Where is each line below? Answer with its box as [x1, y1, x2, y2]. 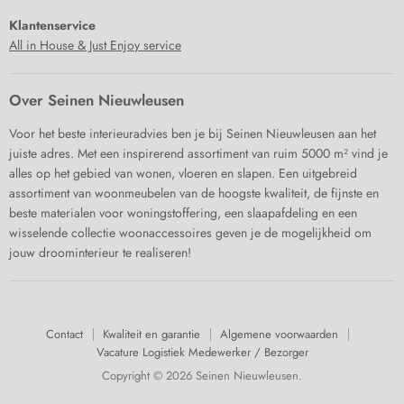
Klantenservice [9, 16, 96, 35]
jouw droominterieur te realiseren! [9, 243, 191, 262]
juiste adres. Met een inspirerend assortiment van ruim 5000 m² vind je [9, 144, 388, 163]
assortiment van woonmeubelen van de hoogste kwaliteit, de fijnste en [9, 184, 379, 203]
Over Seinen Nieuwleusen [9, 89, 184, 112]
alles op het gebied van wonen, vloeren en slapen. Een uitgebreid [9, 164, 357, 183]
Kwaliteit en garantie [103, 326, 200, 344]
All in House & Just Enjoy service [9, 36, 181, 55]
